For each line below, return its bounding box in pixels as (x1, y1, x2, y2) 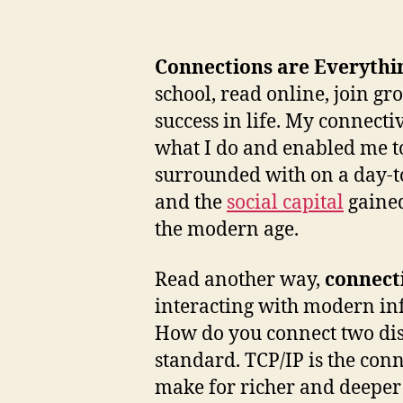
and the (155, 191, 227, 216)
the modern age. (155, 218, 299, 243)
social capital (227, 191, 344, 216)
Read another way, (155, 268, 320, 293)
